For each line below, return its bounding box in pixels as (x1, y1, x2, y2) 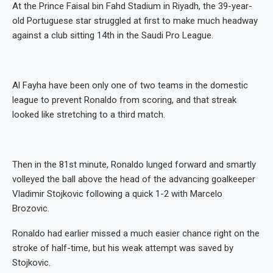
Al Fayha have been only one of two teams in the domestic (12, 80, 248, 91)
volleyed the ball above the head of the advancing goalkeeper (12, 174, 255, 185)
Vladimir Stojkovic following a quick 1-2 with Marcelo (12, 188, 222, 200)
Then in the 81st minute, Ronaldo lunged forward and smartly (12, 159, 256, 171)
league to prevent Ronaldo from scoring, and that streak (12, 94, 236, 106)
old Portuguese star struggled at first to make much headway (12, 15, 258, 27)
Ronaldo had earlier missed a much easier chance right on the (12, 228, 260, 239)
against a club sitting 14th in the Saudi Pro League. (12, 30, 213, 41)
